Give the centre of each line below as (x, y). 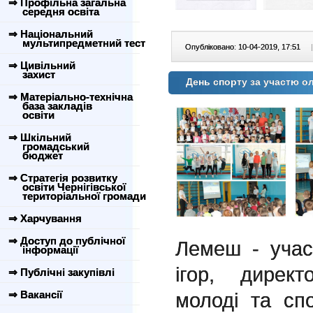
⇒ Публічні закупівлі (61, 272)
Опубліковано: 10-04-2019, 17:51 (244, 47)
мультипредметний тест (75, 43)
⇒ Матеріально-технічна (71, 97)
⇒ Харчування (45, 218)
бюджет (34, 155)
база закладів (49, 106)
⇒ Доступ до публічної (67, 241)
